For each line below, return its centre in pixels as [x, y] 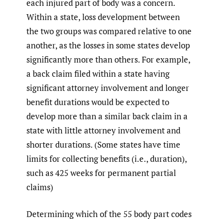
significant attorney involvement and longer [108, 88]
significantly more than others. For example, [108, 60]
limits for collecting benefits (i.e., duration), [107, 159]
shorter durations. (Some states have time [103, 145]
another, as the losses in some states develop [108, 45]
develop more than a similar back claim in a [107, 116]
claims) [40, 187]
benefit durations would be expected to [98, 102]
